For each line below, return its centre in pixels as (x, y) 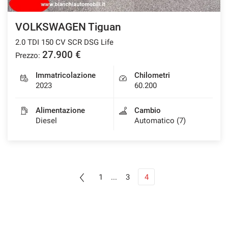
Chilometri (152, 75)
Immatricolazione (66, 75)
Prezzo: (28, 55)
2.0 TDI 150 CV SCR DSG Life (64, 42)
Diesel (46, 120)
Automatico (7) (160, 120)
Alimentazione (60, 110)
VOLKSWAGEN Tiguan (68, 27)
